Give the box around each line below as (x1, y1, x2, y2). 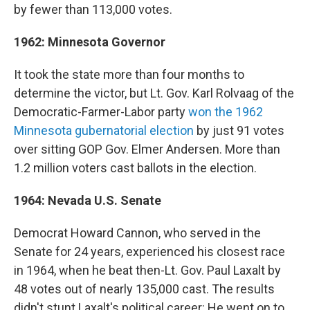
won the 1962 (188, 104, 263, 120)
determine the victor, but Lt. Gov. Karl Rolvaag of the (14, 86, 294, 101)
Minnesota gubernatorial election (14, 123, 194, 138)
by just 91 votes (194, 123, 284, 138)
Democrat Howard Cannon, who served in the (14, 226, 261, 241)
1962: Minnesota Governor (14, 35, 165, 50)
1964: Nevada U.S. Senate (14, 193, 161, 208)
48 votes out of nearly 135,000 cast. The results (14, 282, 275, 297)
